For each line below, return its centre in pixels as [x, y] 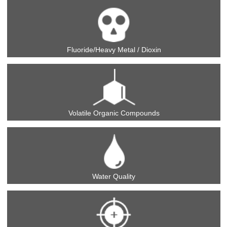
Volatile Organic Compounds [114, 113]
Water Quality [114, 177]
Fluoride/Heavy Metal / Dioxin [114, 49]
